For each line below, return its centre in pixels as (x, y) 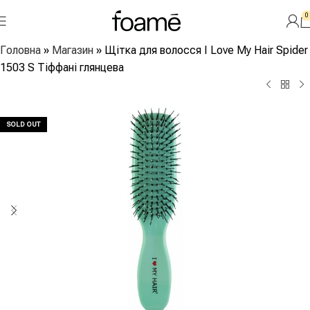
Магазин (73, 50)
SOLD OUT (24, 124)
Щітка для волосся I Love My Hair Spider (206, 50)
